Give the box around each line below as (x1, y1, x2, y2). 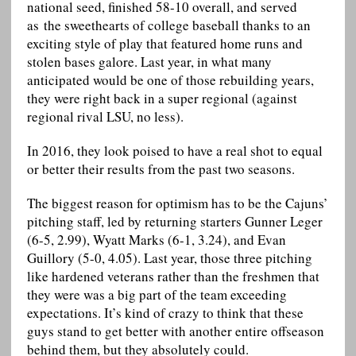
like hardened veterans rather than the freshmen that (26, 267, 319, 286)
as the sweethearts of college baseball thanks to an (26, 16, 311, 35)
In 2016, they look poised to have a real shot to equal (26, 141, 323, 161)
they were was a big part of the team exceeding (26, 285, 287, 304)
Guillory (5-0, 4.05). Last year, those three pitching (26, 249, 312, 268)
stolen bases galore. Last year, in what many (26, 52, 272, 72)
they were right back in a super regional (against (26, 89, 297, 108)
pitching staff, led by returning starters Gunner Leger (26, 212, 323, 231)
